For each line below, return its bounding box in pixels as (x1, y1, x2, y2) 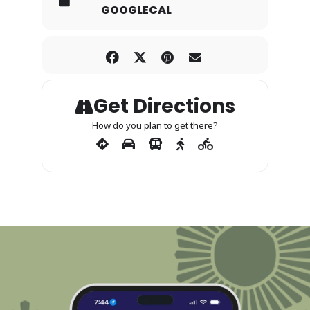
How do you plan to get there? (92, 119, 218, 132)
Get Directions (93, 93, 235, 120)
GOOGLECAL (101, 2, 172, 19)
